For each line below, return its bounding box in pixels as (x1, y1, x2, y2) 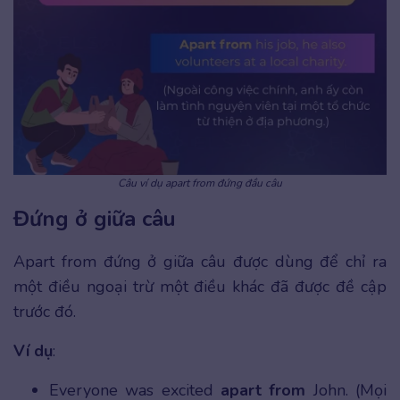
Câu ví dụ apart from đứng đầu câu (118, 175, 282, 190)
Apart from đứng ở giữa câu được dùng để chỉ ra (13, 250, 387, 272)
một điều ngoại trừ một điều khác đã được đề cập (13, 275, 387, 297)
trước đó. (13, 300, 76, 322)
